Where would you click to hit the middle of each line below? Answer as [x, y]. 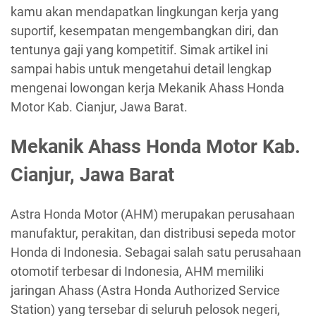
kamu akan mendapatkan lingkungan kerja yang [145, 12]
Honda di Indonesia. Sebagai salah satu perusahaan [156, 253]
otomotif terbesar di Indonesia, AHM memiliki [137, 272]
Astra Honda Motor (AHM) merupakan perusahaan [153, 214]
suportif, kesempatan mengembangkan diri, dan [145, 31]
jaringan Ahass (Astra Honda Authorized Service [145, 291]
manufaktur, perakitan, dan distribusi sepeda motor [153, 233]
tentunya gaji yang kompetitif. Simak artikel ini [139, 50]
